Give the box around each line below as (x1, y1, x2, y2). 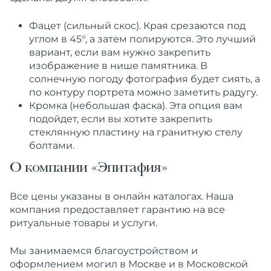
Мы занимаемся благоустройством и (10, 245, 198, 256)
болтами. (29, 140, 74, 151)
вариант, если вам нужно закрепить (29, 47, 211, 58)
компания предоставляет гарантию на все (10, 204, 225, 215)
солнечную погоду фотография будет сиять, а (29, 73, 260, 85)
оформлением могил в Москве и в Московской (10, 258, 248, 270)
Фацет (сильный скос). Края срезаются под (29, 20, 246, 31)
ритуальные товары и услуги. (10, 217, 157, 229)
